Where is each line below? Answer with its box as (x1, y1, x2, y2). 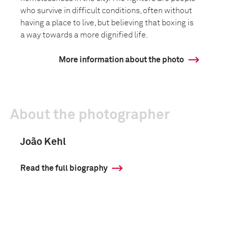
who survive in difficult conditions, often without (20, 7, 192, 15)
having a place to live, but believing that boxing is (20, 19, 194, 27)
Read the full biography (20, 164, 107, 172)
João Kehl (20, 137, 66, 147)
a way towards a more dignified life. (20, 31, 148, 39)
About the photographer (10, 108, 170, 122)
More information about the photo (59, 56, 184, 64)
